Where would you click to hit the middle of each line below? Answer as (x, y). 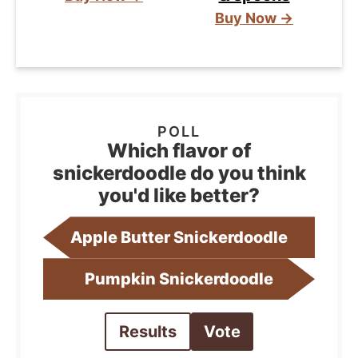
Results (148, 332)
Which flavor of (179, 151)
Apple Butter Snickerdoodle (179, 238)
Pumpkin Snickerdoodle (179, 279)
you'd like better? (179, 196)
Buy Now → (254, 18)
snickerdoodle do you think (179, 173)
